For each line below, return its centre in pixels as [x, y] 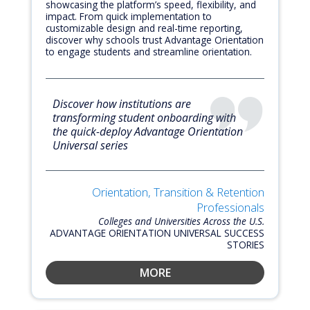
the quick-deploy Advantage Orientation [148, 131]
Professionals [230, 207]
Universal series [90, 145]
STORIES [246, 244]
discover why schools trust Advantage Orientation [155, 39]
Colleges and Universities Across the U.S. [181, 221]
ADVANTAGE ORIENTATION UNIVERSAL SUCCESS [157, 232]
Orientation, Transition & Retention [178, 192]
